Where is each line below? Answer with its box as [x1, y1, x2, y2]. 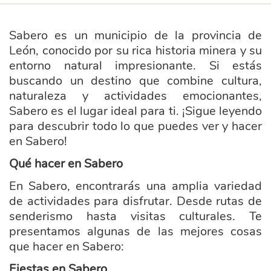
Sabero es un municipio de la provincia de [9, 27, 262, 44]
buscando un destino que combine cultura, [9, 73, 262, 89]
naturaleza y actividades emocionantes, [9, 88, 262, 104]
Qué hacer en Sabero [9, 155, 123, 172]
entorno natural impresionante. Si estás [9, 57, 262, 74]
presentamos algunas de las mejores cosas [9, 223, 262, 240]
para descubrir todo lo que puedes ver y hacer [9, 118, 262, 134]
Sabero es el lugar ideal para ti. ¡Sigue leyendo [9, 103, 262, 119]
